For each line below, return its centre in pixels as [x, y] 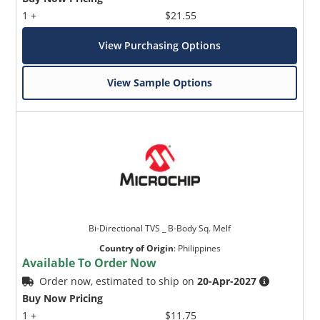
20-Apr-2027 [227, 281]
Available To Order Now [90, 262]
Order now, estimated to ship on [119, 281]
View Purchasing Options [160, 45]
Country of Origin [136, 248]
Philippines [199, 248]
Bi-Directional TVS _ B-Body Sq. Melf [160, 228]
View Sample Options [160, 82]
